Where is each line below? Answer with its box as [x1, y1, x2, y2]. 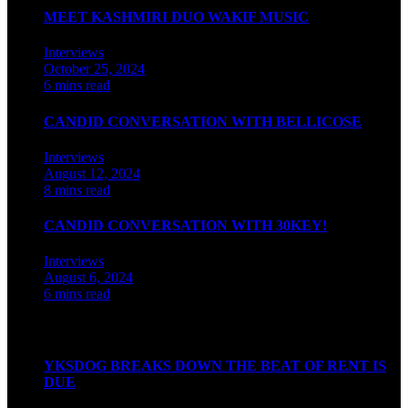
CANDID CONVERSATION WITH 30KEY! [44, 218, 327, 234]
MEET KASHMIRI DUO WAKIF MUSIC [44, 9, 309, 25]
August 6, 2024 [44, 270, 133, 286]
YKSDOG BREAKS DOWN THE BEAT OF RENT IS [44, 357, 386, 373]
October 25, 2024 [44, 61, 145, 77]
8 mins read [44, 181, 110, 198]
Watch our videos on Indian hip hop [7, 322, 189, 337]
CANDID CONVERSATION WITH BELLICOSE [44, 113, 362, 129]
